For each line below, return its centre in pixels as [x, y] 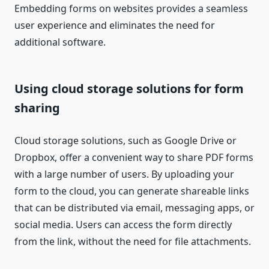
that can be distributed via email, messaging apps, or [134, 208]
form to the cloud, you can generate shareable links [132, 191]
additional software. [60, 42]
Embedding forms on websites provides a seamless [131, 9]
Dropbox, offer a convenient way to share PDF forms [134, 158]
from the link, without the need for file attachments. [133, 242]
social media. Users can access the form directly [123, 225]
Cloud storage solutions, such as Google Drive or [125, 141]
